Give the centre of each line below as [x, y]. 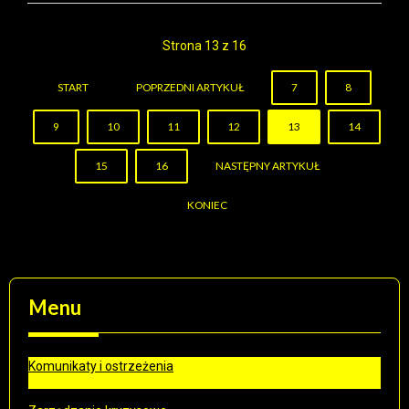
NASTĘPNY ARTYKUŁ [267, 166]
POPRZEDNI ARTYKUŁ [190, 88]
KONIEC [207, 205]
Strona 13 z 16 [204, 46]
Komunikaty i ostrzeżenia [101, 367]
